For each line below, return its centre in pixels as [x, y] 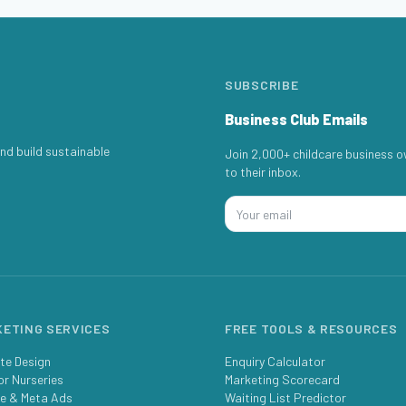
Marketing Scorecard [282, 379]
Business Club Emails [296, 119]
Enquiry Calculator [275, 361]
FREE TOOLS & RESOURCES [311, 329]
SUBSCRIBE [262, 85]
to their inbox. [263, 172]
